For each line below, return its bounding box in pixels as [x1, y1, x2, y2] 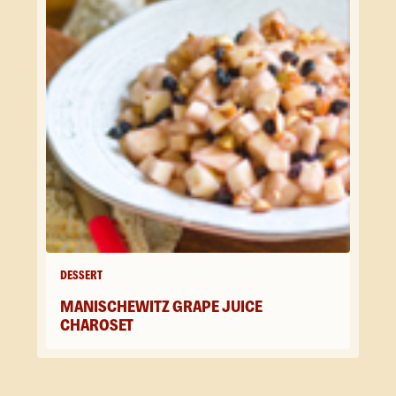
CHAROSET [60, 316, 133, 335]
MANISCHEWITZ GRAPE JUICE [60, 297, 263, 316]
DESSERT [60, 268, 103, 283]
